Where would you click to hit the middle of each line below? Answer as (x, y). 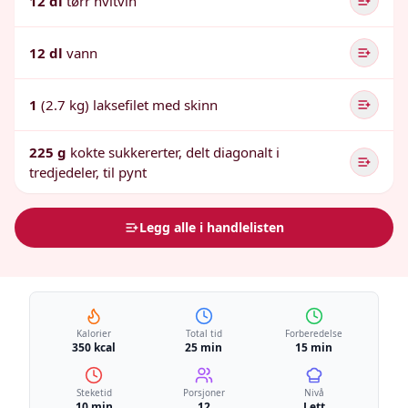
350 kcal (94, 347)
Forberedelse (314, 333)
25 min (204, 347)
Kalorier (94, 333)
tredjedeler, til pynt (88, 172)
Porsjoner (204, 393)
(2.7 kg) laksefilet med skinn (129, 105)
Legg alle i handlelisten (211, 227)
